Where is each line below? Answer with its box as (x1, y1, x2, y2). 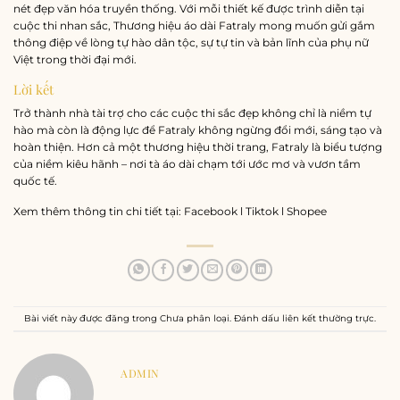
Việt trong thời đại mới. (13, 52, 137, 66)
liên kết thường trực (282, 312, 374, 323)
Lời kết (13, 80, 54, 99)
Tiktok (246, 204, 279, 219)
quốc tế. (13, 173, 57, 187)
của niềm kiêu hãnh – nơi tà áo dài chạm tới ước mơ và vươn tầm (13, 156, 361, 171)
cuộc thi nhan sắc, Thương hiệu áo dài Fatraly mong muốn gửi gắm (13, 18, 375, 32)
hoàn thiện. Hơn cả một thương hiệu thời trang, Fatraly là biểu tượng (13, 139, 382, 154)
